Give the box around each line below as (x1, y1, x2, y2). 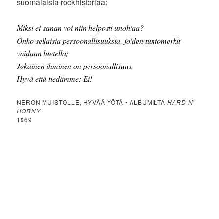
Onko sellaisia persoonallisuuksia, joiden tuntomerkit (17, 35, 181, 45)
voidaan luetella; (17, 47, 69, 58)
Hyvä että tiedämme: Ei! (17, 73, 93, 84)
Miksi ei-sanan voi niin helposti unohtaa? (17, 22, 144, 33)
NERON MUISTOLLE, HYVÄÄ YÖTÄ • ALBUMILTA (17, 97, 168, 106)
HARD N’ (167, 97, 195, 106)
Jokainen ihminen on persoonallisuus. (17, 60, 134, 71)
